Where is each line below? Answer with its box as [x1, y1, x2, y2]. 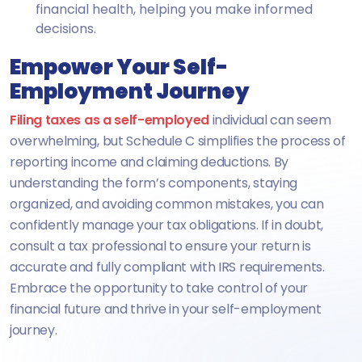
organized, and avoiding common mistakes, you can [10, 194, 324, 213]
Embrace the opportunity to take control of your [10, 278, 308, 297]
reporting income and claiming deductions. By [10, 152, 288, 171]
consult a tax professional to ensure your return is [10, 236, 311, 255]
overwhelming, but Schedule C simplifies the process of [10, 131, 346, 150]
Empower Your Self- [10, 52, 228, 82]
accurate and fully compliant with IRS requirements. [10, 257, 325, 276]
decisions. [36, 19, 96, 38]
